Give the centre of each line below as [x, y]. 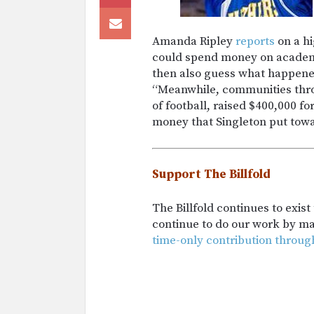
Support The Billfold [211, 175]
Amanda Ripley [194, 41]
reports [255, 41]
